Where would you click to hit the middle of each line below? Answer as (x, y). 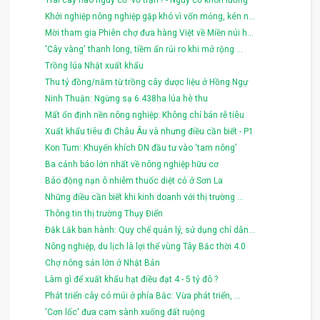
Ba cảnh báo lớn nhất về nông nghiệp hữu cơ (132, 165)
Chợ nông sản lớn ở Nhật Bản (103, 263)
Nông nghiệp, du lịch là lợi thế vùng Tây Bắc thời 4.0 (146, 247)
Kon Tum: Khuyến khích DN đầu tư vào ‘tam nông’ (141, 148)
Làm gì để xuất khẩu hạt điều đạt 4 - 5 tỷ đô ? (132, 280)
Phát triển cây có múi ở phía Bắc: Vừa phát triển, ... (143, 296)
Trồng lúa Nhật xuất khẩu (95, 66)
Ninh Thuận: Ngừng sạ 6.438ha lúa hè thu (127, 99)
